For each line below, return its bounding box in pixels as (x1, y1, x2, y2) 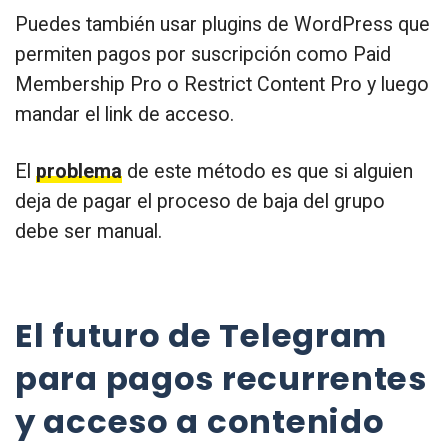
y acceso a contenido (15, 399, 385, 445)
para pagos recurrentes (15, 356, 427, 402)
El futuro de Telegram (15, 313, 388, 359)
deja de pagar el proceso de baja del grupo (15, 189, 385, 213)
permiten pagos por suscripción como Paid (15, 42, 391, 66)
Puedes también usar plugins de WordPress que (15, 12, 430, 36)
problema (36, 159, 122, 183)
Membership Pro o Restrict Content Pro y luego (15, 72, 429, 96)
